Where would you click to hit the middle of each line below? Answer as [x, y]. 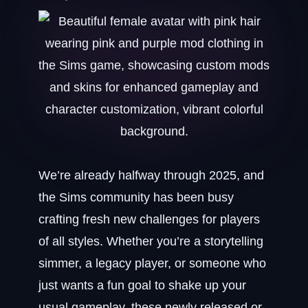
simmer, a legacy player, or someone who [152, 263]
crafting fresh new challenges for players [149, 219]
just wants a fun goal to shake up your [142, 285]
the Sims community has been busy [136, 197]
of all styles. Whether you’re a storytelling [151, 241]
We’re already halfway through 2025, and [151, 175]
